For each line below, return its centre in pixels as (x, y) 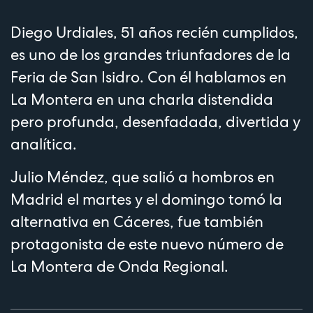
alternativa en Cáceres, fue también (137, 221)
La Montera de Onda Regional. (119, 266)
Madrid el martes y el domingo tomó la (146, 199)
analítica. (44, 144)
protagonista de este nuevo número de (147, 243)
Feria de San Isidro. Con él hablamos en (148, 77)
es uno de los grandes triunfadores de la (151, 54)
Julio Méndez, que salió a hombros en (143, 176)
